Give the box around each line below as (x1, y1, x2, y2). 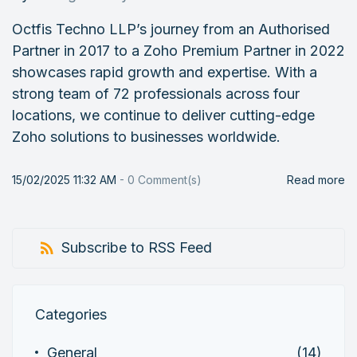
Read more (287, 173, 345, 186)
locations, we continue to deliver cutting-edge (12, 107, 315, 124)
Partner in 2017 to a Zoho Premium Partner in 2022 (12, 42, 345, 59)
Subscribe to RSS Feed (61, 239, 212, 256)
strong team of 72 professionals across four (12, 85, 300, 102)
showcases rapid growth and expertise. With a (12, 64, 317, 80)
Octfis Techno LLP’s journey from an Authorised (12, 21, 330, 37)
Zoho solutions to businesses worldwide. (12, 128, 280, 145)
